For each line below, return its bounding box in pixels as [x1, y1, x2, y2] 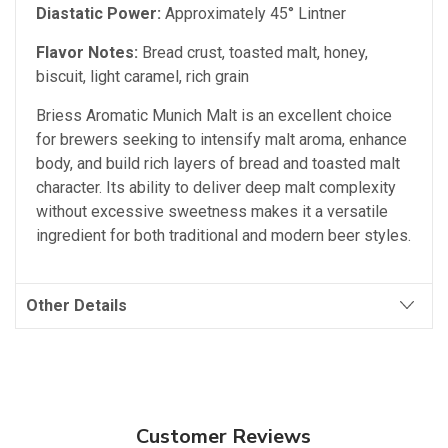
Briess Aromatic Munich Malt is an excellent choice [36, 106, 392, 126]
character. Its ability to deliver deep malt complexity [36, 178, 396, 198]
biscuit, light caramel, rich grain [36, 67, 249, 87]
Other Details [26, 296, 127, 316]
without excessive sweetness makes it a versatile [36, 202, 388, 222]
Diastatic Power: [36, 4, 161, 24]
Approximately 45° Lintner [161, 4, 346, 24]
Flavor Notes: [36, 43, 138, 63]
